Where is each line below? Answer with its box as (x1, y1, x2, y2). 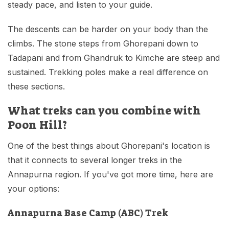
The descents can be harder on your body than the (8, 24, 208, 35)
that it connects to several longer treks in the (8, 155, 182, 166)
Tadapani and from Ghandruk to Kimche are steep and (8, 53, 220, 63)
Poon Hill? (8, 118, 67, 133)
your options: (8, 184, 59, 194)
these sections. (8, 81, 65, 92)
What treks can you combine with (8, 103, 201, 119)
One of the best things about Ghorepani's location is (8, 141, 210, 151)
